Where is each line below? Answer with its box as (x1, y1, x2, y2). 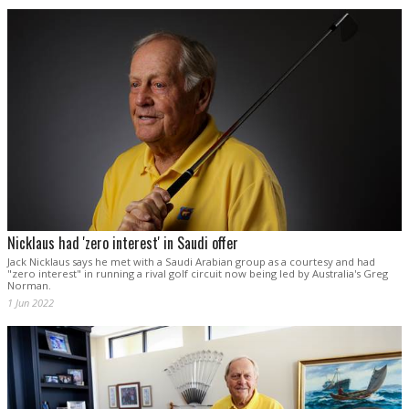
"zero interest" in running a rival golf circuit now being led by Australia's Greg (7, 267, 388, 281)
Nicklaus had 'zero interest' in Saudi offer (7, 232, 238, 255)
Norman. (7, 278, 51, 293)
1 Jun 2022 (7, 296, 54, 310)
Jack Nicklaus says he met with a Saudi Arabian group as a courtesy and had (7, 255, 375, 269)
